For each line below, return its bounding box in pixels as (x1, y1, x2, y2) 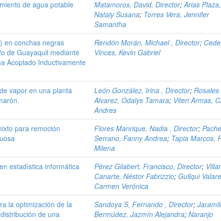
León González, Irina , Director (94, 85, 190, 95)
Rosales (194, 85, 220, 95)
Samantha (94, 19, 127, 29)
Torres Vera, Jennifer (144, 9, 210, 19)
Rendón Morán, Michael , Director (94, 37, 200, 47)
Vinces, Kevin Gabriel (94, 47, 161, 57)
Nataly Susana (94, 9, 140, 19)
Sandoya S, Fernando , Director (94, 199, 194, 209)
